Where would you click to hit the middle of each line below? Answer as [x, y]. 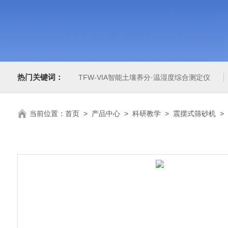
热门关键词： [40, 77]
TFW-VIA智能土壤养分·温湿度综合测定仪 [144, 77]
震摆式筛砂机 [194, 113]
